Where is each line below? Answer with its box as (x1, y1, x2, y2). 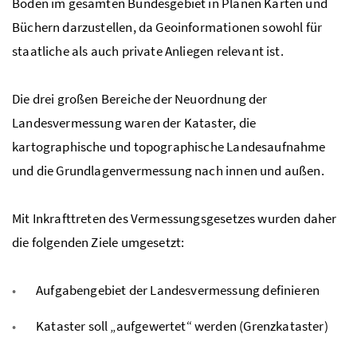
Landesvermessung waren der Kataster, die (12, 114, 257, 132)
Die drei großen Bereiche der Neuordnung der (12, 90, 268, 108)
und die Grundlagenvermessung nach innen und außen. (12, 162, 324, 180)
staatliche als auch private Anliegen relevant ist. (12, 42, 284, 61)
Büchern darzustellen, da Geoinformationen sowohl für (12, 18, 323, 37)
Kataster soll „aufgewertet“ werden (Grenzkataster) (36, 317, 328, 335)
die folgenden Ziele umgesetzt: (12, 233, 185, 252)
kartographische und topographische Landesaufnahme (12, 138, 326, 156)
